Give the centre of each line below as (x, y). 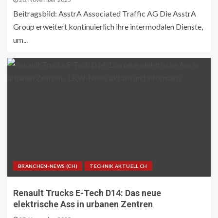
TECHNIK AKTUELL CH (118, 166)
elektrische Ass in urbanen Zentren (83, 204)
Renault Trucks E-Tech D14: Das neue (87, 193)
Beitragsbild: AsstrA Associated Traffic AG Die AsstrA (105, 14)
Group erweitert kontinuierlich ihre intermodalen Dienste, (108, 27)
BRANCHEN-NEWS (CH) (48, 166)
